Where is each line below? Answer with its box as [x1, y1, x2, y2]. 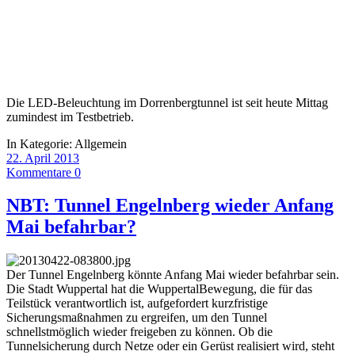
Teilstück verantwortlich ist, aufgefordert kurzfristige [6, 296, 268, 311]
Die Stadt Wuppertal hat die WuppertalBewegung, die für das [6, 282, 312, 296]
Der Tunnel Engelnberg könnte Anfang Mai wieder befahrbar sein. [6, 268, 339, 282]
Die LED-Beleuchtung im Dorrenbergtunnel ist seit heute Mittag [6, 95, 328, 109]
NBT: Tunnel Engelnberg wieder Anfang [6, 195, 334, 216]
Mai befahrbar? [6, 216, 136, 238]
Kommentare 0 [6, 165, 81, 179]
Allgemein [74, 136, 127, 151]
